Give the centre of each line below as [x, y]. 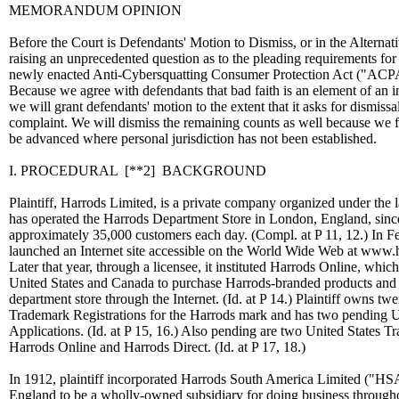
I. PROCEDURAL [67, 171]
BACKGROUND [211, 171]
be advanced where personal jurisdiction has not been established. [193, 138]
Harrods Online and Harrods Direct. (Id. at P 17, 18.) [157, 347]
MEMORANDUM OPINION [95, 10]
